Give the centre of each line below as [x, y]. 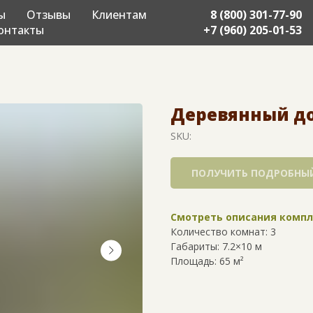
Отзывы [49, 15]
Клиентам [119, 15]
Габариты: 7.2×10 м [216, 246]
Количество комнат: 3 [223, 232]
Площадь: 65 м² [207, 261]
